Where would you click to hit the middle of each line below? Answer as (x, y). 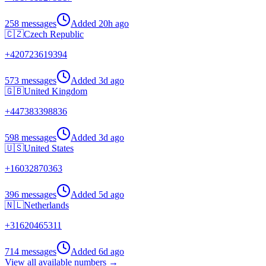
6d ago (111, 251)
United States (49, 148)
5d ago (111, 194)
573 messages (31, 80)
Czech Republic (54, 34)
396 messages (31, 194)
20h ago (114, 23)
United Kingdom (56, 91)
